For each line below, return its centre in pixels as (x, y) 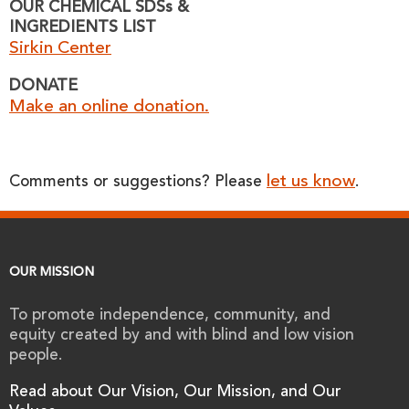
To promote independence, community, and (170, 315)
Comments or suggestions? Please (138, 182)
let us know (311, 182)
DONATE (43, 86)
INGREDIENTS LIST (83, 28)
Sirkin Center (60, 48)
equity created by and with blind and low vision (182, 336)
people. (36, 356)
